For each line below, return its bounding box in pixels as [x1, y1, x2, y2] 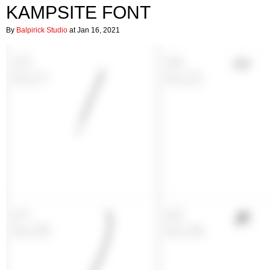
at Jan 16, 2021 [67, 26, 120, 34]
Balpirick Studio [16, 26, 67, 34]
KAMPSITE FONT [6, 2, 151, 22]
